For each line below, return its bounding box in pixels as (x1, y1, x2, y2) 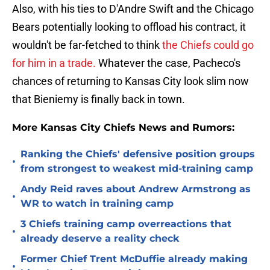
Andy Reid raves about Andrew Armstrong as (20, 183, 251, 195)
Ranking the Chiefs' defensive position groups (20, 148, 255, 160)
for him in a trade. (12, 57, 96, 70)
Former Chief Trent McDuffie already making (20, 253, 248, 265)
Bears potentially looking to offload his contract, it (12, 20, 246, 34)
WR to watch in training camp (20, 198, 174, 210)
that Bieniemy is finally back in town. (12, 93, 185, 106)
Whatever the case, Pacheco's (96, 57, 240, 70)
